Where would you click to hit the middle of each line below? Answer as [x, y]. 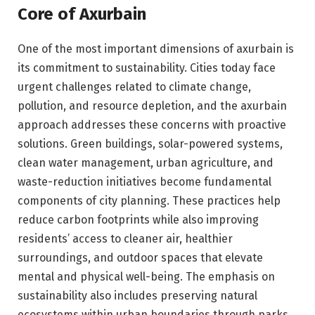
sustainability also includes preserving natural [137, 295]
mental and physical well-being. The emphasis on [146, 276]
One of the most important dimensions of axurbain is [156, 49]
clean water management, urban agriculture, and [146, 162]
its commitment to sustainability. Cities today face [147, 67]
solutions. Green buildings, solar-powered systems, [150, 143]
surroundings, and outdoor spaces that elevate [140, 257]
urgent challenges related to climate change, [134, 86]
